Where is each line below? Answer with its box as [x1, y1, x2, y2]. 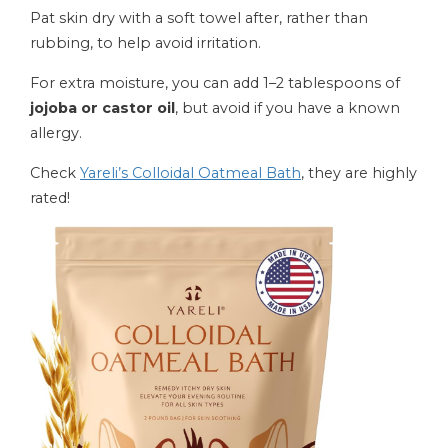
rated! [30, 189, 70, 207]
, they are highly [301, 164, 417, 182]
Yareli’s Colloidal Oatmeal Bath [80, 164, 301, 182]
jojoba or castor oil [30, 99, 175, 117]
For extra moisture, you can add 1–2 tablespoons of [30, 74, 400, 92]
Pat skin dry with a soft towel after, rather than [30, 9, 368, 27]
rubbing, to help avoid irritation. [30, 34, 261, 52]
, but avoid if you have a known [175, 99, 400, 117]
